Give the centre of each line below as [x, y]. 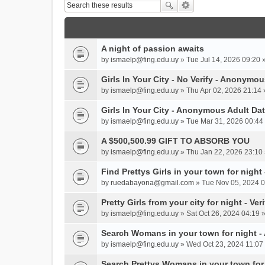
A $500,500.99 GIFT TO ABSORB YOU [175, 141]
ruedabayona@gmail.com [152, 183]
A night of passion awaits [153, 49]
